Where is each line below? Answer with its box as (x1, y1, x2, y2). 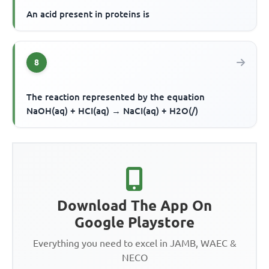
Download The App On (57, 197, 212, 214)
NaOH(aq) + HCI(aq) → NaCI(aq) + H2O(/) (26, 105, 199, 116)
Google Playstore (74, 214, 195, 231)
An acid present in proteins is (26, 8, 150, 19)
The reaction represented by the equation (26, 91, 205, 102)
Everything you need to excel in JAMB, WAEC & (32, 237, 237, 249)
